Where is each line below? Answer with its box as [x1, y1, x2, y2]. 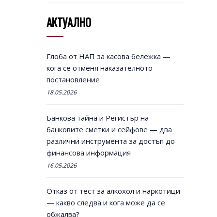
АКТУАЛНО [46, 14, 91, 31]
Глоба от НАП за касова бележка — [46, 51, 170, 62]
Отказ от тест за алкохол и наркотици [46, 186, 180, 196]
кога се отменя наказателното [46, 63, 153, 73]
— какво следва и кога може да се [46, 198, 165, 208]
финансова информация [46, 148, 131, 158]
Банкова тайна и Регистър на [46, 113, 149, 123]
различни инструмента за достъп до [46, 136, 175, 146]
